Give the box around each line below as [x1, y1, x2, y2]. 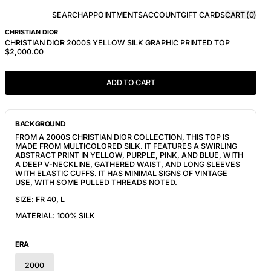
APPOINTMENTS [83, 10, 143, 19]
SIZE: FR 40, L [15, 194, 65, 204]
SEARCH [52, 10, 83, 19]
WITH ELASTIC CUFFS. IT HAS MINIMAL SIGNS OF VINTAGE [15, 169, 227, 178]
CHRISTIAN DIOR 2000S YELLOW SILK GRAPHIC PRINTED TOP [5, 38, 230, 47]
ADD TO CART [106, 78, 155, 87]
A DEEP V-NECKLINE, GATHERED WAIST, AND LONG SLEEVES [15, 160, 240, 169]
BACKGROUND [15, 119, 66, 128]
